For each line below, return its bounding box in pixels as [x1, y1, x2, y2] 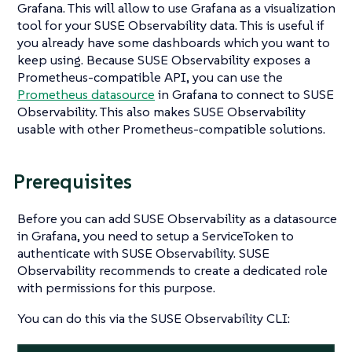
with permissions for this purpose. [17, 278, 215, 296]
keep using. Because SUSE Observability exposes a [17, 50, 310, 68]
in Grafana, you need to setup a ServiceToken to [17, 226, 294, 244]
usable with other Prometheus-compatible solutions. [17, 119, 325, 137]
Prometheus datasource [17, 85, 155, 103]
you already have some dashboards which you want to [17, 33, 330, 51]
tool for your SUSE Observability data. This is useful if [17, 16, 324, 34]
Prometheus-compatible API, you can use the [17, 68, 283, 86]
